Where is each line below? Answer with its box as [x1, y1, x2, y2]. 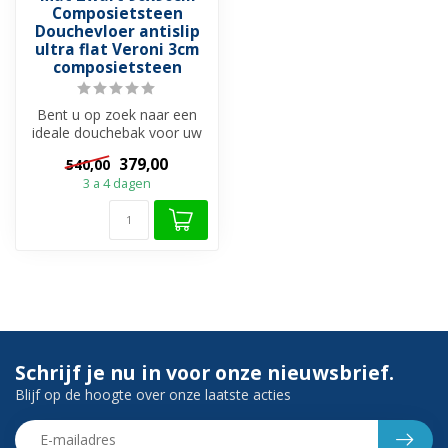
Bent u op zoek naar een [37, 105, 197, 125]
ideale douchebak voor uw [32, 123, 202, 143]
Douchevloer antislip [34, 21, 200, 43]
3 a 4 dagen [83, 174, 151, 192]
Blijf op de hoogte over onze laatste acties [15, 384, 291, 404]
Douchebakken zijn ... [49, 159, 185, 179]
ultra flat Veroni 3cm [35, 39, 199, 61]
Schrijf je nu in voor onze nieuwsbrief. [15, 358, 394, 386]
